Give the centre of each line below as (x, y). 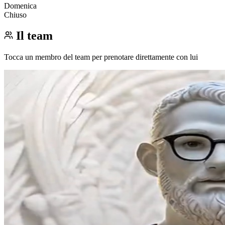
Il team (34, 36)
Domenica (20, 6)
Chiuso (15, 15)
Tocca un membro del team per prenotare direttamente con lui (101, 57)
